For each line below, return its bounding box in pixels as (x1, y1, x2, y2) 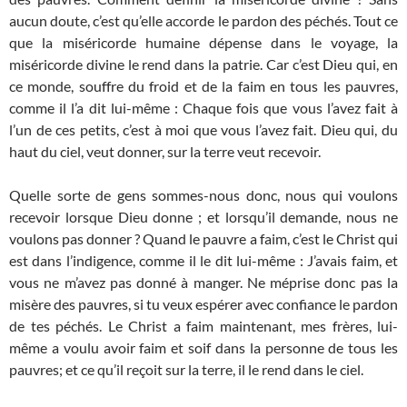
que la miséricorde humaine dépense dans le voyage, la (9, 34, 398, 52)
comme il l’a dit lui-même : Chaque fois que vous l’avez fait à (9, 99, 398, 117)
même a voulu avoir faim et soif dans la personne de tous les (9, 339, 398, 357)
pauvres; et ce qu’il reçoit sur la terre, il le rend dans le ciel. (9, 361, 363, 379)
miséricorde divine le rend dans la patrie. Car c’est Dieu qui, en (9, 55, 398, 74)
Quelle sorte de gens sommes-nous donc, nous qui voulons (9, 186, 398, 204)
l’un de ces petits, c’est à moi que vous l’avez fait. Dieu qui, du (9, 121, 398, 139)
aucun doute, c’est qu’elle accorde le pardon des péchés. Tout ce (9, 12, 398, 30)
